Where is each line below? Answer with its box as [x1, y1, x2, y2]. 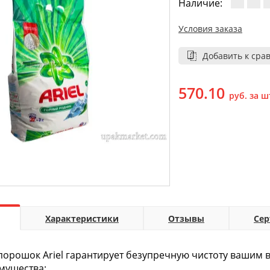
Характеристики [45, 213, 119, 225]
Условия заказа [178, 23, 242, 35]
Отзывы [168, 213, 204, 225]
